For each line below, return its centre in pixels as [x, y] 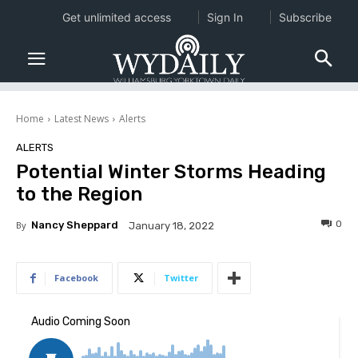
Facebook [76, 278]
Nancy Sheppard [75, 225]
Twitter [181, 278]
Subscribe [305, 17]
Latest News [82, 119]
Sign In [225, 17]
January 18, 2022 [171, 226]
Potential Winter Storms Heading [171, 172]
